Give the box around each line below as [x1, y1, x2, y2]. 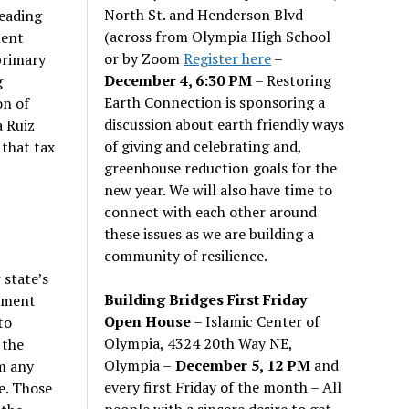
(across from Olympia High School [104, 26, 331, 47]
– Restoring [252, 69, 332, 90]
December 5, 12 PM [172, 354, 311, 375]
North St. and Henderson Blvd [104, 4, 304, 25]
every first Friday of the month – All [104, 376, 342, 397]
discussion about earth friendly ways [104, 113, 345, 134]
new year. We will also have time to [104, 179, 333, 200]
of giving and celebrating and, [104, 135, 302, 156]
